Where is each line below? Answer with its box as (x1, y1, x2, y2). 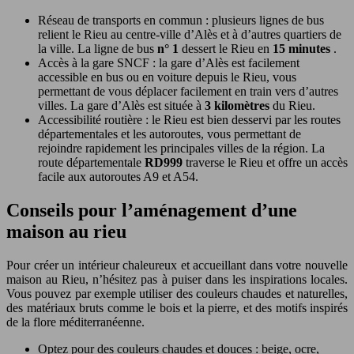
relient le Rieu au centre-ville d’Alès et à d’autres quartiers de (38, 28, 341, 42)
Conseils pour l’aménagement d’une (6, 200, 297, 221)
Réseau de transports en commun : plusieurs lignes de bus (38, 13, 324, 28)
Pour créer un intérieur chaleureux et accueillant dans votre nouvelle (6, 258, 348, 273)
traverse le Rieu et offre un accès (186, 156, 348, 170)
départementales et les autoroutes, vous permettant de (38, 127, 301, 141)
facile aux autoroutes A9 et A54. (38, 170, 198, 184)
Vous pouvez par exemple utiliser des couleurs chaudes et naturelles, (6, 287, 348, 301)
